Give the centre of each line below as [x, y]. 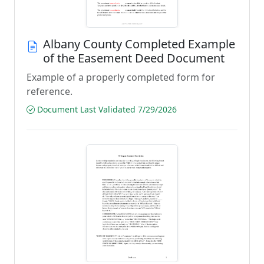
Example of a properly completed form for [121, 77]
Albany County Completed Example [139, 44]
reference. [49, 91]
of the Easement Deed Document [134, 58]
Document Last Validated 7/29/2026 [106, 109]
